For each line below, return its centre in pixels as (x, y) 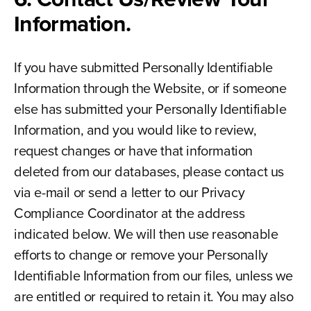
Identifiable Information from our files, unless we (153, 276)
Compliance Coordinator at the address (129, 213)
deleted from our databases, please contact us (149, 171)
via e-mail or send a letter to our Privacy (129, 192)
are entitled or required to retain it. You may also (153, 296)
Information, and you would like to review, (135, 130)
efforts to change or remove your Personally (141, 255)
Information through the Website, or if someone (150, 88)
